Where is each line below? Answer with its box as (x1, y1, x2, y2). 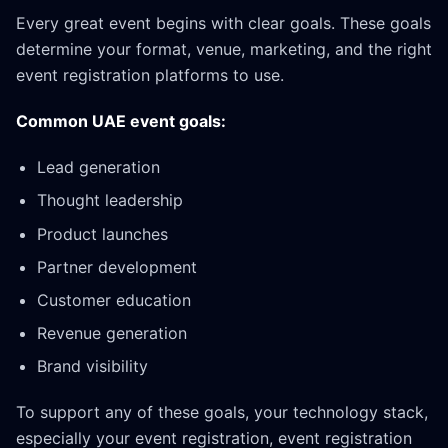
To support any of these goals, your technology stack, (16, 402, 428, 423)
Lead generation (36, 157, 160, 178)
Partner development (36, 256, 197, 277)
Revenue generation (36, 323, 187, 344)
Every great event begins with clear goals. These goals (16, 13, 431, 34)
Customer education (36, 289, 191, 310)
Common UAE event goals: (16, 111, 226, 132)
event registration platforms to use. (16, 65, 284, 86)
